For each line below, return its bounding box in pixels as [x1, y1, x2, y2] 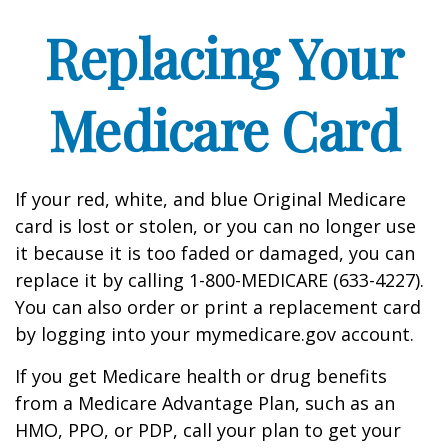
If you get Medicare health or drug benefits [15, 364, 387, 388]
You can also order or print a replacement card [15, 295, 421, 319]
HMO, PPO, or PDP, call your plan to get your [15, 418, 401, 442]
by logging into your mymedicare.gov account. [15, 322, 414, 346]
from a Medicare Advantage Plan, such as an [15, 391, 395, 415]
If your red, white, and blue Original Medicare [15, 187, 406, 211]
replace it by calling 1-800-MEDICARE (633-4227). [15, 268, 424, 292]
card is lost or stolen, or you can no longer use [15, 214, 416, 238]
